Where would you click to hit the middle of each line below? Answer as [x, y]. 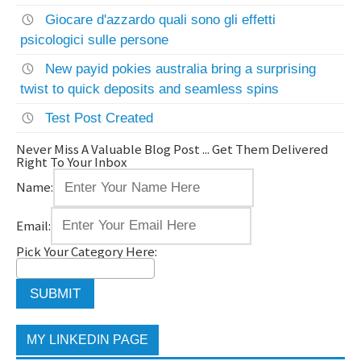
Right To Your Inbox [72, 162]
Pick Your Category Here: [87, 252]
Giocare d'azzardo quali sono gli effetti [161, 20]
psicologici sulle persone [95, 40]
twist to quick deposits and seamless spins [150, 89]
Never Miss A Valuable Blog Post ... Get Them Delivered [173, 149]
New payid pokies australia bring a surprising [181, 69]
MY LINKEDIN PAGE [87, 340]
